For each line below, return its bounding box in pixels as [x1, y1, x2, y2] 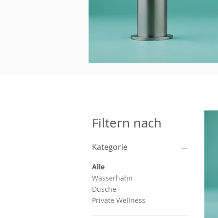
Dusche [92, 184, 116, 194]
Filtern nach [92, 114, 162, 131]
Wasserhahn [92, 173, 133, 182]
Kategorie [92, 142, 127, 152]
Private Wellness [92, 196, 145, 205]
